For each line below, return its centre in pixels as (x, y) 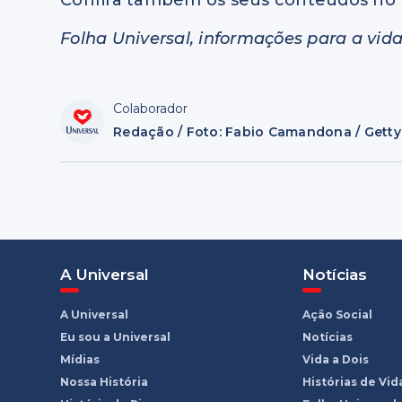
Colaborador (151, 108)
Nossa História (105, 382)
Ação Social (338, 315)
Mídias (80, 359)
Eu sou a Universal (116, 337)
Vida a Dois (336, 359)
